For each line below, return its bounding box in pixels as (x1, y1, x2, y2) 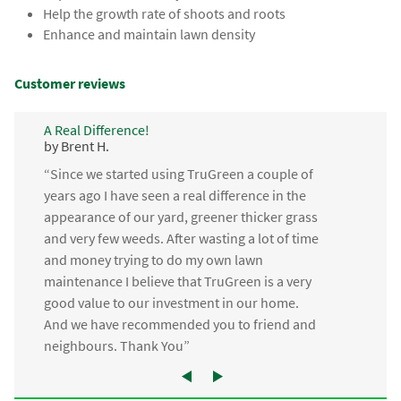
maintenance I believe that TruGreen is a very (43, 272, 311, 291)
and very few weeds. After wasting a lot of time (43, 229, 319, 248)
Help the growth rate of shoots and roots (43, 4, 286, 23)
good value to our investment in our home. (43, 294, 299, 312)
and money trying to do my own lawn (43, 251, 263, 269)
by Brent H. (43, 136, 109, 155)
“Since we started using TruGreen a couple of (43, 165, 313, 183)
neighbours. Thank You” (43, 337, 190, 355)
